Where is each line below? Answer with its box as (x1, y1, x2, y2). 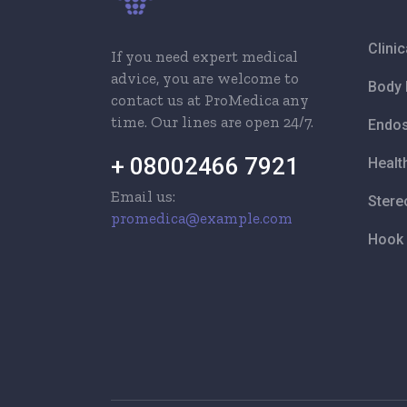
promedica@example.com (111, 208, 293, 227)
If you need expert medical (111, 46, 298, 65)
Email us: (111, 186, 175, 205)
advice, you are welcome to (111, 68, 299, 87)
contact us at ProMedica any (111, 90, 309, 109)
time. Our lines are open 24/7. (111, 112, 313, 131)
